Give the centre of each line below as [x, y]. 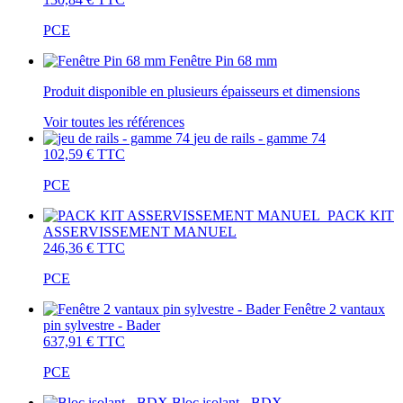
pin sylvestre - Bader [102, 325]
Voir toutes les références [114, 121]
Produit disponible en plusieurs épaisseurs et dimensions [201, 91]
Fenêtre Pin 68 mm [223, 60]
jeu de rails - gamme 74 [260, 138]
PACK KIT [361, 215]
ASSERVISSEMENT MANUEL [140, 231]
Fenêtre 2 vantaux [334, 309]
